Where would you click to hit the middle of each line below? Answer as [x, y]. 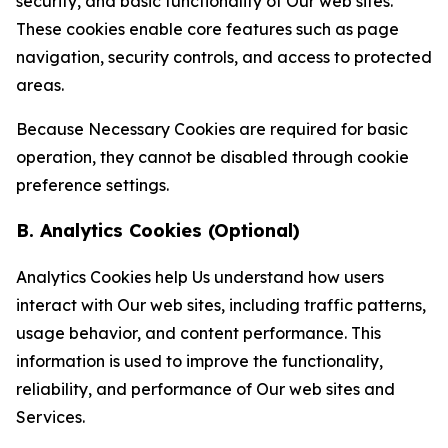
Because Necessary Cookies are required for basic [212, 129]
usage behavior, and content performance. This [198, 333]
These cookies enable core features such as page [207, 29]
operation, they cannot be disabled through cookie [212, 157]
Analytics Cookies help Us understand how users [200, 277]
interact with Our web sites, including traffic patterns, [221, 305]
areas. [40, 85]
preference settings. [92, 185]
